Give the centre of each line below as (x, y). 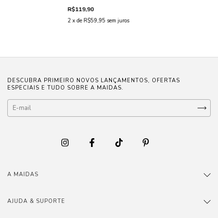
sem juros (118, 21)
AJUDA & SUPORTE (36, 201)
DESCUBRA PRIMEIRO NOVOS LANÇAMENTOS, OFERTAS (94, 81)
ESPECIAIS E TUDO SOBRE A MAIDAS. (65, 88)
